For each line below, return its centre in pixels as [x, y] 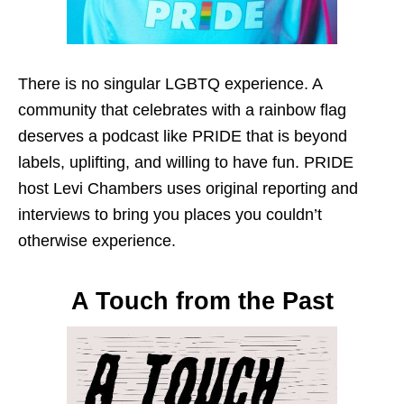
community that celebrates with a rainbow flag [182, 110]
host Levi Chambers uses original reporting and [188, 188]
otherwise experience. [97, 240]
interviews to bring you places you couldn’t [170, 214]
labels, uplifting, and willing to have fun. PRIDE [186, 162]
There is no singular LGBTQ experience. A [170, 83]
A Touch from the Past [202, 301]
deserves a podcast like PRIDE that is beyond [183, 136]
